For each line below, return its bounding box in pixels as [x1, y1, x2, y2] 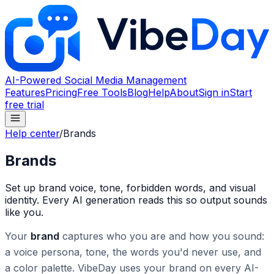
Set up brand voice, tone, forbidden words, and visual [5, 181, 256, 194]
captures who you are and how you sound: [59, 229, 264, 242]
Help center [5, 127, 59, 139]
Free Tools [77, 86, 127, 98]
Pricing [45, 86, 77, 98]
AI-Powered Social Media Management [5, 73, 187, 86]
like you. [5, 206, 43, 218]
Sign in [198, 86, 229, 98]
